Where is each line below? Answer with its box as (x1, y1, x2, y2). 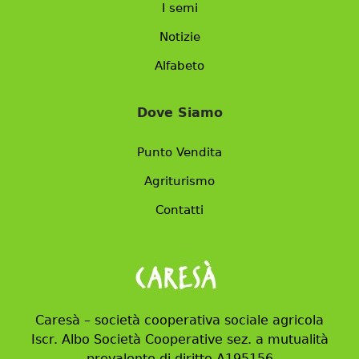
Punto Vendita (137, 144, 222, 159)
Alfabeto (155, 58, 204, 73)
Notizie (159, 29, 200, 44)
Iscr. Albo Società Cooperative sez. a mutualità (30, 331, 329, 347)
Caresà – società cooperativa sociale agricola (35, 312, 324, 328)
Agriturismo (144, 173, 215, 188)
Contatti (155, 202, 204, 217)
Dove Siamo (136, 104, 223, 120)
